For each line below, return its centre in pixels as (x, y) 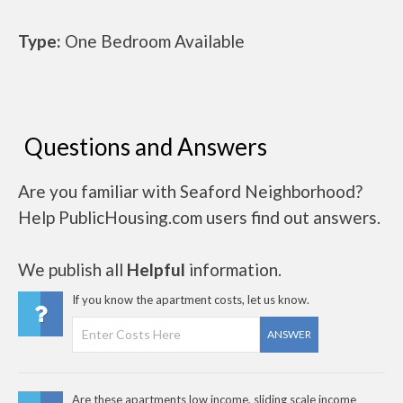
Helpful (156, 269)
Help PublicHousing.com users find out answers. (199, 217)
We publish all (72, 269)
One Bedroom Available (153, 40)
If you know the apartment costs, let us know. (191, 299)
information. (233, 269)
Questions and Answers (146, 146)
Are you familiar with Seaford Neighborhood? (190, 191)
